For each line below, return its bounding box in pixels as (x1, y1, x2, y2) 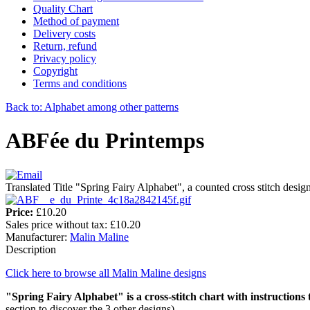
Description (6, 243, 56, 255)
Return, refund (33, 39, 97, 52)
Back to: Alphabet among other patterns (6, 100, 179, 113)
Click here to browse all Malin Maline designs (6, 266, 206, 279)
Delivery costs (33, 27, 95, 39)
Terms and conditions (33, 77, 127, 89)
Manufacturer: (6, 230, 70, 243)
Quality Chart (33, 2, 93, 15)
